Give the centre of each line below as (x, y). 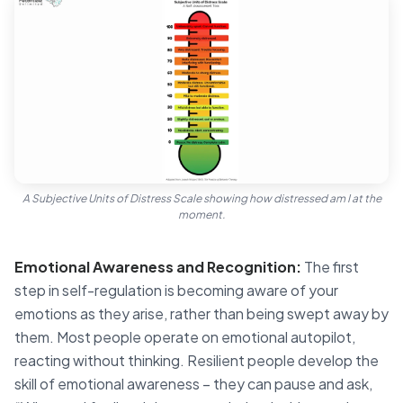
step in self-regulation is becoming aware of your (176, 291)
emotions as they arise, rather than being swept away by (201, 314)
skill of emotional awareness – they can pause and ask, (193, 384)
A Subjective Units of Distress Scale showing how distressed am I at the (201, 199)
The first (330, 267)
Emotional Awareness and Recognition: (158, 267)
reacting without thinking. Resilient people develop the (197, 361)
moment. (201, 215)
